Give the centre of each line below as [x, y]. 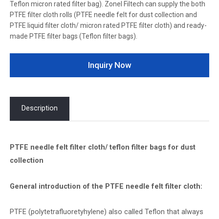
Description [40, 108]
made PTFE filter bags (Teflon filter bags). [74, 36]
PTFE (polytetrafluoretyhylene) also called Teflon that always [107, 212]
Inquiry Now [109, 65]
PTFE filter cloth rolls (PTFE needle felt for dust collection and [103, 14]
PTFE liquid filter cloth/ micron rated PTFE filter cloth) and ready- [108, 25]
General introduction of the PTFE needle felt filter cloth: [106, 186]
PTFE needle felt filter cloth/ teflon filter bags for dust [103, 147]
